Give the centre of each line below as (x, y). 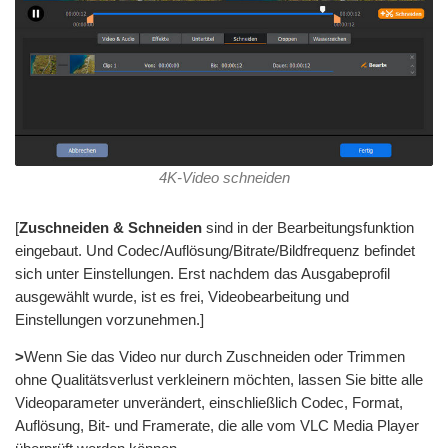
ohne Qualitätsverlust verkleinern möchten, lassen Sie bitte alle (219, 379)
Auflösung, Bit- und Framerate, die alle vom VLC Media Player (217, 425)
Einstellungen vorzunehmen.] (109, 319)
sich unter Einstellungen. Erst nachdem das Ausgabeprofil (202, 273)
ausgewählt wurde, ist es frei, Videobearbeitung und (182, 296)
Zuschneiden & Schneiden (110, 227)
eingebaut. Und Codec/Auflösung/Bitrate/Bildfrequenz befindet (215, 250)
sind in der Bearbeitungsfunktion (308, 227)
